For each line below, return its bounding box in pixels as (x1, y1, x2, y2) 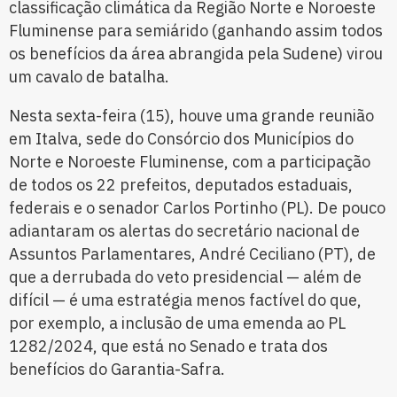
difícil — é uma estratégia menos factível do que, (9, 290, 362, 311)
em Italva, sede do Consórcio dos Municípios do (9, 128, 354, 150)
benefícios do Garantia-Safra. (9, 359, 225, 380)
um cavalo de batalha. (9, 66, 169, 88)
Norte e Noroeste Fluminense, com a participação (9, 152, 370, 173)
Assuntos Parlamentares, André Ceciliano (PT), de (9, 244, 376, 265)
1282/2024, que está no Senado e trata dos (9, 336, 328, 357)
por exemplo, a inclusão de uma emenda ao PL (9, 313, 346, 334)
